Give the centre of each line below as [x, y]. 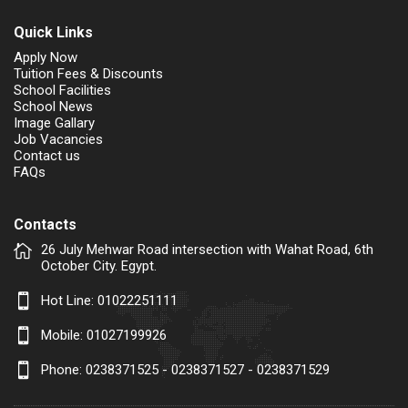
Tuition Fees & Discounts [88, 73]
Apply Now [46, 57]
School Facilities [62, 90]
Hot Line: [69, 300]
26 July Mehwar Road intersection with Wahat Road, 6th [207, 249]
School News [53, 106]
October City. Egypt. [99, 265]
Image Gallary [54, 122]
